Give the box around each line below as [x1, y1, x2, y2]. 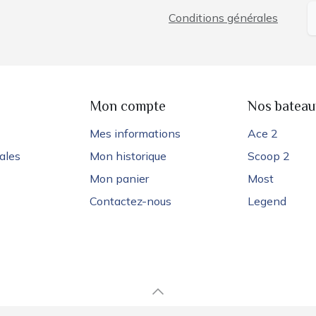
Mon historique [90, 149, 166, 164]
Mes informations [90, 126, 181, 141]
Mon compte [90, 97, 166, 119]
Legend [248, 194, 286, 209]
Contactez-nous [90, 194, 171, 209]
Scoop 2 [248, 149, 290, 164]
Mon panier [90, 171, 149, 186]
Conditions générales [169, 11, 278, 25]
